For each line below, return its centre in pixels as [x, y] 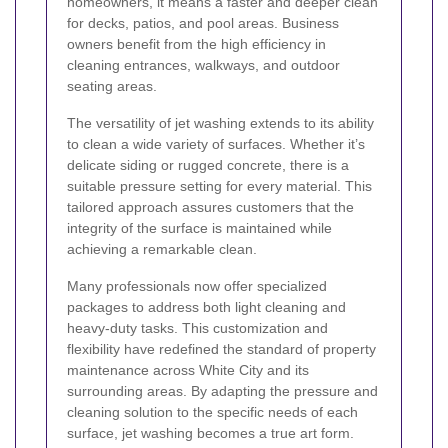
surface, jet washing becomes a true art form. [210, 433]
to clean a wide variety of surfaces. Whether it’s [216, 144]
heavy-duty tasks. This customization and [197, 328]
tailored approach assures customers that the [210, 207]
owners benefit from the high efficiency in [196, 44]
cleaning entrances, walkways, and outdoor [203, 65]
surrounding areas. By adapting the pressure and [222, 391]
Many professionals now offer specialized [197, 286]
